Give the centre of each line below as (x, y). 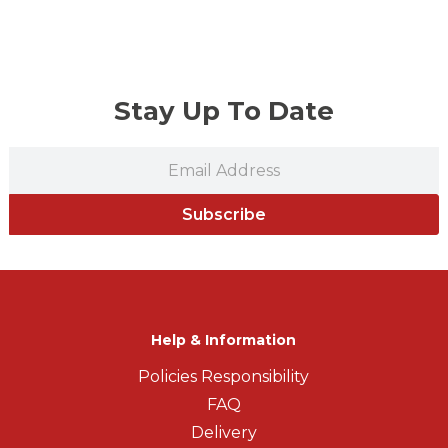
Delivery (223, 433)
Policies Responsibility (224, 377)
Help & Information (224, 340)
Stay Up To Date (223, 111)
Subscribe (223, 215)
